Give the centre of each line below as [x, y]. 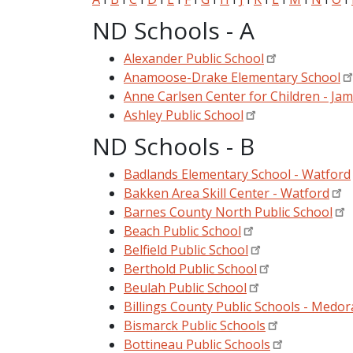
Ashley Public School [184, 115]
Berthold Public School [190, 268]
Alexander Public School [194, 58]
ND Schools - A [173, 30]
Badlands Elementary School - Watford [237, 174]
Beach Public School [182, 230]
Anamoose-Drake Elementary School [232, 77]
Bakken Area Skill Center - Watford [227, 193]
